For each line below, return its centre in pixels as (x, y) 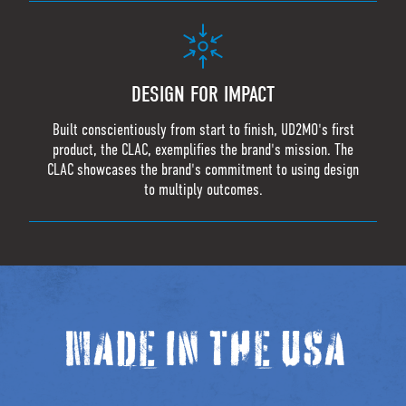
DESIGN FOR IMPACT (203, 95)
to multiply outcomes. (203, 190)
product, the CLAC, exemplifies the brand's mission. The (203, 150)
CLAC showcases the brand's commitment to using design (203, 170)
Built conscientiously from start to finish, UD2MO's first (203, 130)
